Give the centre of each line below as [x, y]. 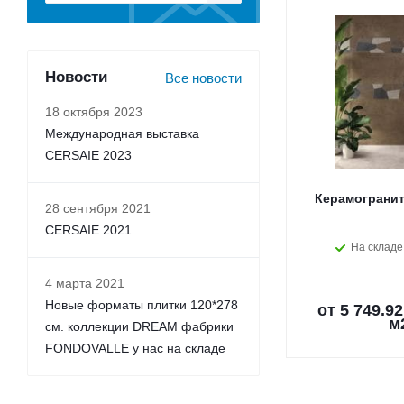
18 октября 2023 [94, 112]
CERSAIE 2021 [88, 230]
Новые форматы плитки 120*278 [142, 305]
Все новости [203, 78]
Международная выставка [122, 134]
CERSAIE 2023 [88, 156]
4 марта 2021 [85, 284]
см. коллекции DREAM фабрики [139, 327]
